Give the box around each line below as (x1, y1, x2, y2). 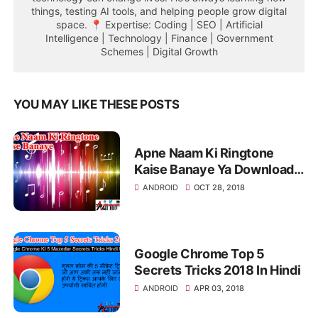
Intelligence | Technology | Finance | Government (45, 31, 273, 44)
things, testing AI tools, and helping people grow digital (31, 4, 287, 17)
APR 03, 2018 (194, 283, 245, 294)
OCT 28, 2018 (194, 182, 246, 192)
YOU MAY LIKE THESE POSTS (13, 97, 180, 111)
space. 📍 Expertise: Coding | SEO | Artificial (55, 18, 263, 31)
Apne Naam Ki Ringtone (134, 145, 274, 160)
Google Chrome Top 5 (134, 246, 265, 262)
